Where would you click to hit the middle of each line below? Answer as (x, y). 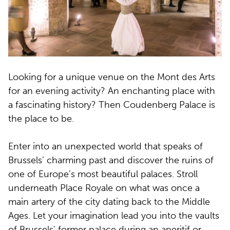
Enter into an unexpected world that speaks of (106, 147)
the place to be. (41, 119)
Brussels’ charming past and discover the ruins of (111, 160)
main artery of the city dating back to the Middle (109, 202)
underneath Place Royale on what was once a (104, 188)
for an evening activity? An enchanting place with (112, 91)
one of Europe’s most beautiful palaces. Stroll (103, 174)
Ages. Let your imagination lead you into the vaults (114, 216)
